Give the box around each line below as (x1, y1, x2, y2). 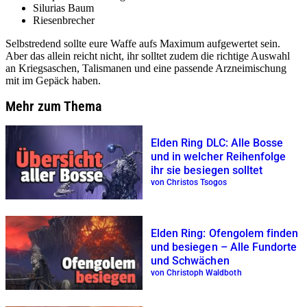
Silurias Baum (33, 1, 94, 14)
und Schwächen (151, 254, 230, 268)
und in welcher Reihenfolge (151, 150, 286, 164)
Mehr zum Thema (5, 97, 101, 114)
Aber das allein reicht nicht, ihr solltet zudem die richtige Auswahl (5, 49, 290, 62)
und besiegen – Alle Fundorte (151, 241, 297, 254)
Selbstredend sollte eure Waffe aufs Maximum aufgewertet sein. (5, 37, 280, 49)
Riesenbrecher (33, 14, 95, 26)
